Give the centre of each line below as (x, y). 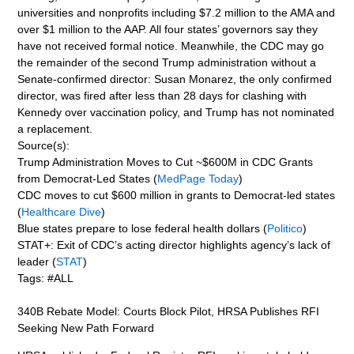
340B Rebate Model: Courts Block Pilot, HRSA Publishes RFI (169, 311)
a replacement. (55, 128)
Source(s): (44, 145)
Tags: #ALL (46, 278)
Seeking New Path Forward (86, 328)
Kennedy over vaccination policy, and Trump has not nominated (176, 112)
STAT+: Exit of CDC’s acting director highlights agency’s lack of (174, 245)
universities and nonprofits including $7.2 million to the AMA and (177, 12)
